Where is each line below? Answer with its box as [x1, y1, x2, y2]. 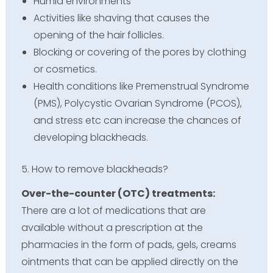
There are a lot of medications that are [21, 203, 206, 218]
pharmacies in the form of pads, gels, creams [21, 237, 236, 252]
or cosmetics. [33, 62, 97, 77]
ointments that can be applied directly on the [21, 254, 238, 269]
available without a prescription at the [21, 220, 203, 235]
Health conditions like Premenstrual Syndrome [33, 79, 249, 94]
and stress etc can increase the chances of [33, 113, 241, 128]
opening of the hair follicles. [33, 28, 164, 43]
